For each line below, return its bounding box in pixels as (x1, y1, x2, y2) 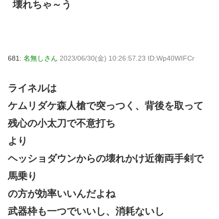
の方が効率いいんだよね (8, 188, 115, 199)
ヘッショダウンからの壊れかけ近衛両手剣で (8, 153, 203, 164)
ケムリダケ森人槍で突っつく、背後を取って (8, 100, 203, 111)
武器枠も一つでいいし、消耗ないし (8, 206, 164, 217)
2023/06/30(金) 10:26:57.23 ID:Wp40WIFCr (60, 54, 195, 63)
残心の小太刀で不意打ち (8, 118, 115, 129)
